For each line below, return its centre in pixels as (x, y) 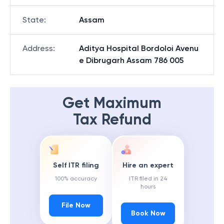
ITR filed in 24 (148, 179)
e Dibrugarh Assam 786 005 (131, 60)
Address (38, 48)
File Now (76, 205)
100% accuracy (76, 179)
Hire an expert (148, 165)
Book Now (148, 213)
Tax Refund (112, 119)
